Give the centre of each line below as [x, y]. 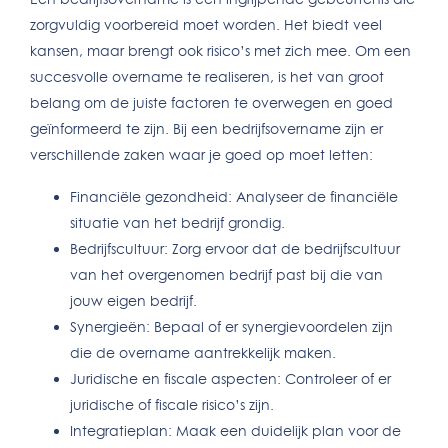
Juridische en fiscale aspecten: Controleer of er [230, 379]
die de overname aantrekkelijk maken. [203, 353]
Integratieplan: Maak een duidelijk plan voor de [235, 431]
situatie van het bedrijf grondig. [177, 223]
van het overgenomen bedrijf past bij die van [226, 275]
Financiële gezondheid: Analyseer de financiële [234, 197]
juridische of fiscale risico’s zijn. [172, 405]
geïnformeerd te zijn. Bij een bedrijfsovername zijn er [206, 129]
